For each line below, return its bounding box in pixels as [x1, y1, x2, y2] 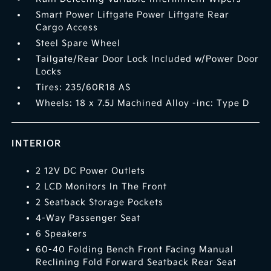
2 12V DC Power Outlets [36, 166, 146, 177]
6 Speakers [36, 229, 88, 240]
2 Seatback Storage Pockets [36, 197, 164, 208]
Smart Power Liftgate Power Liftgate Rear [36, 10, 230, 21]
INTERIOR [11, 139, 62, 149]
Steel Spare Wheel [36, 38, 121, 49]
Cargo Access [36, 22, 99, 33]
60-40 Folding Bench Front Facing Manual [36, 244, 234, 255]
